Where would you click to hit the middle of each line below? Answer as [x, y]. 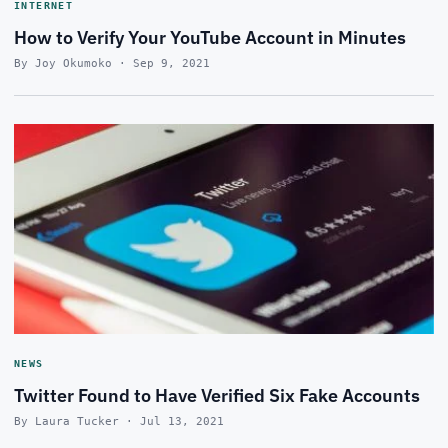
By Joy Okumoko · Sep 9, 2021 [112, 63]
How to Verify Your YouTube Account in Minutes [210, 37]
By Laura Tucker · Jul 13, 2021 [119, 421]
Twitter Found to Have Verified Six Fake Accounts [217, 395]
